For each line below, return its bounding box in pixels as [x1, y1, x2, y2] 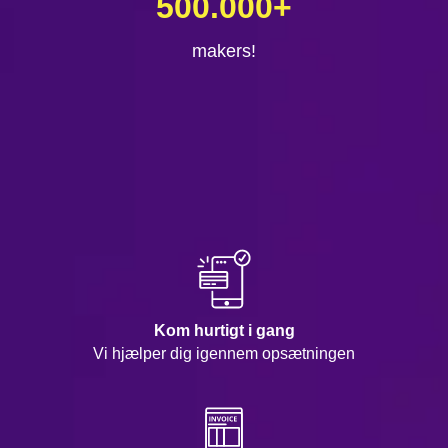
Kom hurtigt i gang [153, 322, 295, 340]
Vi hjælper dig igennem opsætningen [93, 345, 355, 363]
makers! [192, 41, 256, 62]
